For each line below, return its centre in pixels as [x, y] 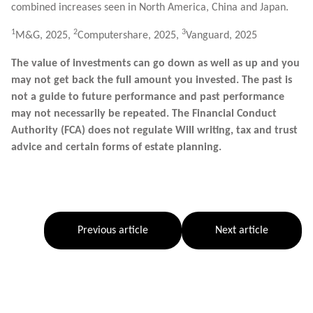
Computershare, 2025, [130, 36]
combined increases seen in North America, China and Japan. [151, 8]
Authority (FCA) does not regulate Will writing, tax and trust [154, 131]
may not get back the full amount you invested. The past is [152, 81]
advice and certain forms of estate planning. [116, 148]
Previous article [113, 231]
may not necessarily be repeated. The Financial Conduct [144, 114]
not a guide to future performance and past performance [148, 97]
